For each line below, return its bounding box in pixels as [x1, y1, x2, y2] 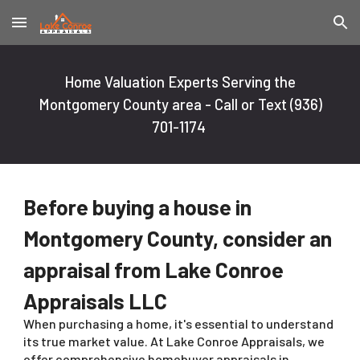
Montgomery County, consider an [23, 225, 333, 251]
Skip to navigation [247, 22, 347, 37]
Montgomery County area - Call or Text [38, 95, 287, 113]
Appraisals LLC [23, 288, 168, 313]
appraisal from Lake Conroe [23, 256, 284, 282]
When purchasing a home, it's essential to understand [23, 316, 334, 331]
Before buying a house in [23, 194, 252, 219]
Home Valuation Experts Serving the [64, 72, 296, 91]
